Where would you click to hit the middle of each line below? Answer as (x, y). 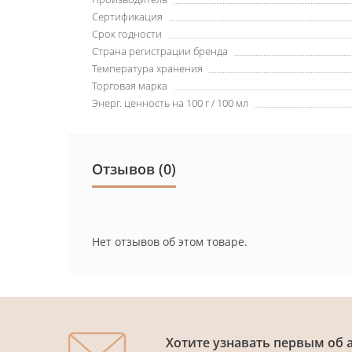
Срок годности (127, 33)
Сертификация (127, 16)
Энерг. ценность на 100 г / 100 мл (170, 103)
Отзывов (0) (134, 169)
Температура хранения (147, 68)
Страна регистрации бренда (160, 51)
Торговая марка (130, 85)
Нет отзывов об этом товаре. (170, 241)
